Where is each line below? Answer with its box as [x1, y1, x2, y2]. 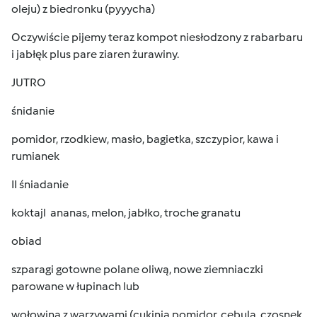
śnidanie [11, 104, 54, 117]
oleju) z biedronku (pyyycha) [11, 2, 155, 16]
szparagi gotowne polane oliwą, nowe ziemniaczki [11, 263, 263, 276]
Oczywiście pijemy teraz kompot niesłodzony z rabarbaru [11, 30, 303, 44]
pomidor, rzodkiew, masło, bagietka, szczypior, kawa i [11, 132, 279, 146]
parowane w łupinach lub [11, 279, 139, 293]
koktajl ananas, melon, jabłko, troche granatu [11, 206, 241, 219]
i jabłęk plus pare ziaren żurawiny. [11, 47, 179, 61]
